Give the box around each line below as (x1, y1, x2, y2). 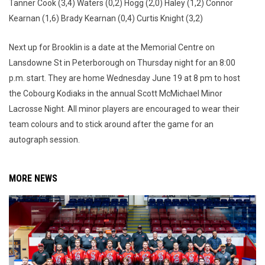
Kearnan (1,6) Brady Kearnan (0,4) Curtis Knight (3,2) (9, 14, 203, 24)
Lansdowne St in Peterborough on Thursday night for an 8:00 (9, 58, 235, 68)
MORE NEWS (9, 173, 57, 185)
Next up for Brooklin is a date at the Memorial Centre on (9, 43, 215, 53)
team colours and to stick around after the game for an (9, 119, 214, 130)
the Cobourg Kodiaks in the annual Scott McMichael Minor (9, 89, 222, 99)
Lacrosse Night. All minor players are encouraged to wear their (9, 104, 240, 114)
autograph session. (9, 135, 80, 145)
